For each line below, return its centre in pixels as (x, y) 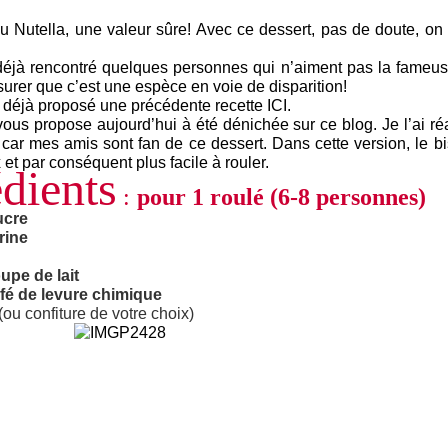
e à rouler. (234, 162)
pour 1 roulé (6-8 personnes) (281, 197)
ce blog (347, 124)
